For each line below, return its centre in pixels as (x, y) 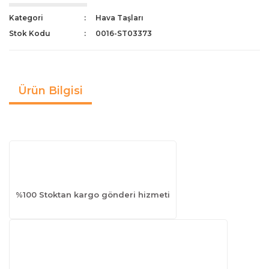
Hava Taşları (120, 17)
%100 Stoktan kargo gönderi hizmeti (93, 194)
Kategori (26, 17)
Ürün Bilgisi (50, 91)
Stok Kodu (30, 33)
